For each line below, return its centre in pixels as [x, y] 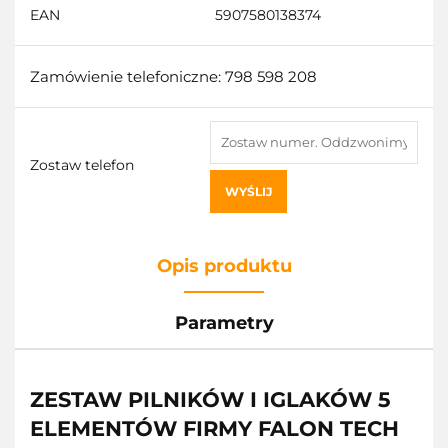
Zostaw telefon [82, 164]
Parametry [224, 322]
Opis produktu [224, 265]
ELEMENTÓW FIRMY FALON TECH [214, 428]
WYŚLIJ [248, 191]
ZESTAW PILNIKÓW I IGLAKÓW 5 [210, 399]
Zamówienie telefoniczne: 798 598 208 [173, 76]
